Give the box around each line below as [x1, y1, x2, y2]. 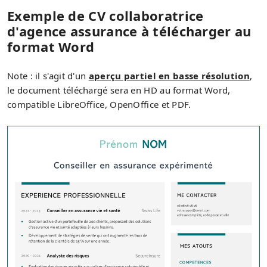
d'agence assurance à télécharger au [7, 22, 252, 41]
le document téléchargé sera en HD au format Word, [7, 84, 231, 97]
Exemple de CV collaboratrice [7, 7, 204, 25]
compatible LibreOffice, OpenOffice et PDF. [7, 98, 191, 111]
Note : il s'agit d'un [7, 70, 89, 82]
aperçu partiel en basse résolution [88, 70, 250, 82]
